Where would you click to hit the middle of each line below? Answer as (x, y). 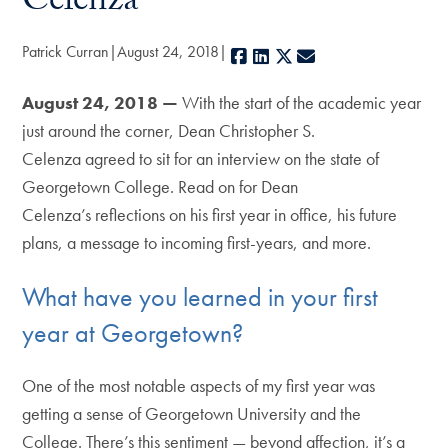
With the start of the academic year (300, 102)
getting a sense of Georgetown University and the (192, 414)
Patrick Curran (66, 51)
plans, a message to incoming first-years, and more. (197, 242)
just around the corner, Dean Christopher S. (169, 130)
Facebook (283, 56)
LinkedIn (300, 56)
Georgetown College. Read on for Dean (160, 186)
